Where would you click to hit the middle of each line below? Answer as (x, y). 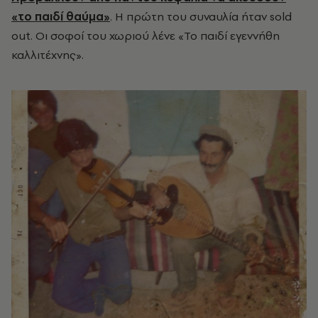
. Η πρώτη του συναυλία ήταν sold (201, 16)
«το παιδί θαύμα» (61, 16)
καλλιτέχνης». (48, 54)
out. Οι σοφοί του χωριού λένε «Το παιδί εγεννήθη (146, 35)
